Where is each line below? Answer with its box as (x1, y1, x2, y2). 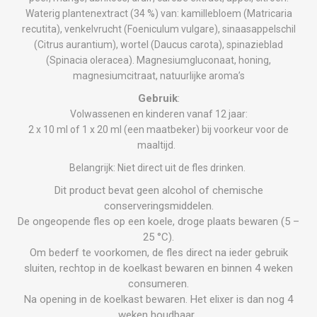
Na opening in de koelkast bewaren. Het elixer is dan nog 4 (24, 292, 293, 306)
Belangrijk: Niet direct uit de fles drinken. (69, 161, 248, 173)
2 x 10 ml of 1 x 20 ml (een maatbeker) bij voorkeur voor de (28, 123, 289, 135)
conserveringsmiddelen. (103, 199, 214, 212)
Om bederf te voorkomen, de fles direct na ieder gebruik (29, 246, 288, 259)
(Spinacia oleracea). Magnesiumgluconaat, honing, (46, 54, 271, 66)
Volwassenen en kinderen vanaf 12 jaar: (69, 108, 248, 120)
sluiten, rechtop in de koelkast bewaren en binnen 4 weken (24, 261, 293, 275)
